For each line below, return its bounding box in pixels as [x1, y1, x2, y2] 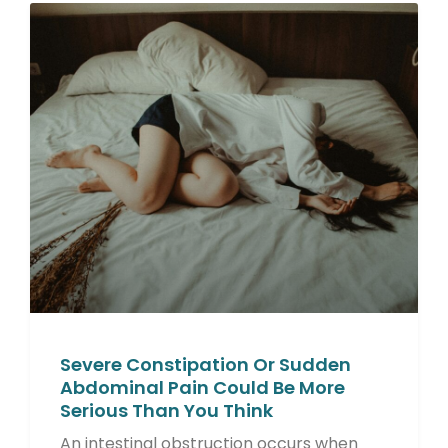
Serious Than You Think [60, 398, 273, 424]
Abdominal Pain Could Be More [60, 375, 345, 401]
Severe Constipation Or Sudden [60, 352, 351, 378]
